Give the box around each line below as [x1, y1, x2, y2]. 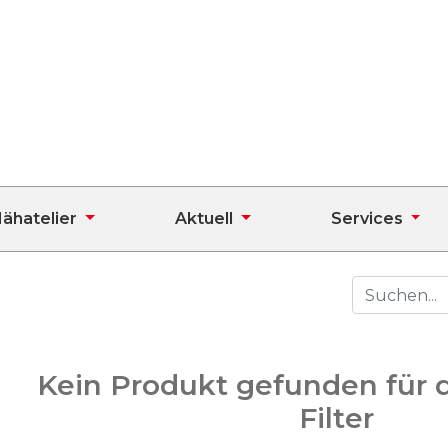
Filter [298, 401, 374, 435]
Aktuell [175, 209, 233, 228]
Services [330, 209, 403, 228]
